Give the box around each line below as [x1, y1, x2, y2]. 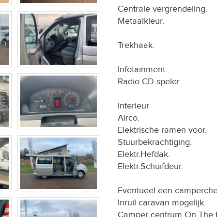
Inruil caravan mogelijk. [117, 198, 206, 208]
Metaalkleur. [117, 16, 164, 26]
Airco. [117, 113, 139, 123]
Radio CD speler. [117, 77, 181, 87]
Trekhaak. [117, 40, 155, 50]
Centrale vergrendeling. [117, 4, 207, 14]
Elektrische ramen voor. [117, 125, 207, 135]
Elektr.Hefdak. [117, 149, 170, 159]
